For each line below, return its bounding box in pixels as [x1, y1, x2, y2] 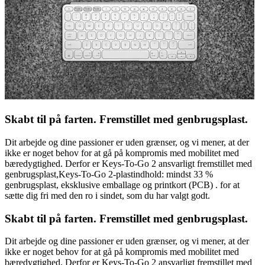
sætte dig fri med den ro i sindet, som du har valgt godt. [5, 190, 210, 201]
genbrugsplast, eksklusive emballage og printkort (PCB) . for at [5, 179, 240, 190]
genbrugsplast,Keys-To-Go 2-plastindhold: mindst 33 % [5, 169, 213, 179]
